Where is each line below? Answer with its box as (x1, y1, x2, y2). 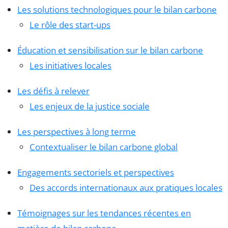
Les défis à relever (17, 85, 90, 97)
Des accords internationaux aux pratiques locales (30, 182, 222, 194)
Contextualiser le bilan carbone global (30, 141, 178, 153)
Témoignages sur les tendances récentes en (17, 207, 191, 219)
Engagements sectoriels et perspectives (17, 166, 174, 179)
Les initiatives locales (30, 60, 111, 72)
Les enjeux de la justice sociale (30, 100, 150, 112)
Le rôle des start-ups (30, 19, 110, 31)
